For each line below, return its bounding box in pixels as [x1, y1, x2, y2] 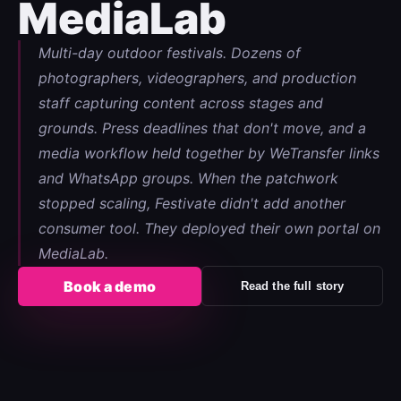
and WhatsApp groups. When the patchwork [38, 169, 338, 187]
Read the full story [240, 279, 345, 293]
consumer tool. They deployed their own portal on [38, 219, 380, 237]
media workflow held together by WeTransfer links [38, 144, 380, 162]
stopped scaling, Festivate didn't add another [38, 194, 346, 212]
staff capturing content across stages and [38, 94, 323, 112]
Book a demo [64, 277, 156, 295]
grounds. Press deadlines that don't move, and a [38, 119, 366, 137]
